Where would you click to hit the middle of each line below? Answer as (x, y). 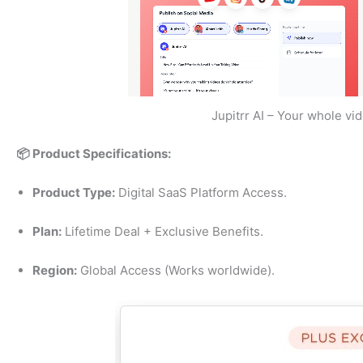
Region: (55, 270)
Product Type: (74, 192)
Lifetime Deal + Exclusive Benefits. (162, 231)
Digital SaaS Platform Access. (201, 192)
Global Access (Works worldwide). (176, 270)
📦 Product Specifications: (94, 153)
